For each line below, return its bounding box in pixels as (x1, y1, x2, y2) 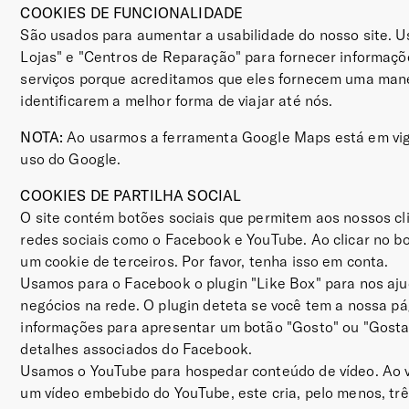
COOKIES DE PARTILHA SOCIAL (20, 186, 242, 204)
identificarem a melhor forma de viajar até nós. (20, 91, 333, 110)
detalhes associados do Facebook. (20, 340, 253, 358)
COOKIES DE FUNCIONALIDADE (20, 4, 244, 22)
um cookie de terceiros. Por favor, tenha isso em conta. (20, 252, 389, 270)
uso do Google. (20, 150, 121, 168)
